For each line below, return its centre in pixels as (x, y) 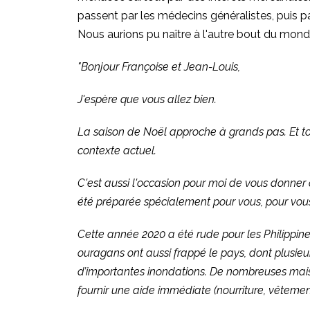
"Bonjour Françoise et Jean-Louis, (159, 67)
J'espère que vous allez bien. (147, 99)
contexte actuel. (117, 151)
